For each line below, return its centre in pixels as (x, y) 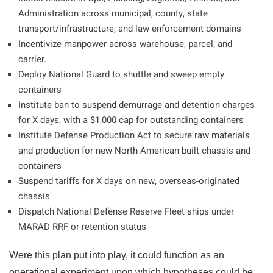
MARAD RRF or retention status (82, 227)
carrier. (34, 59)
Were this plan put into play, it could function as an (117, 255)
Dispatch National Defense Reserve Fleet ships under (126, 211)
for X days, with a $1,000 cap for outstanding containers (131, 120)
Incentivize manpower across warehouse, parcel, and (125, 44)
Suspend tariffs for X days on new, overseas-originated (129, 181)
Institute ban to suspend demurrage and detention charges (136, 105)
